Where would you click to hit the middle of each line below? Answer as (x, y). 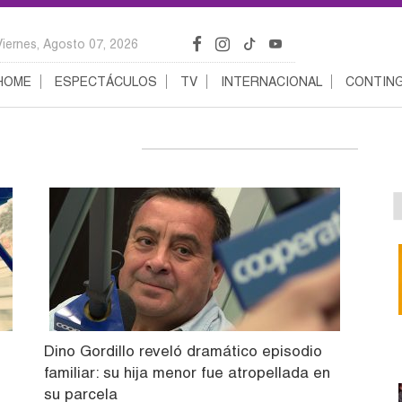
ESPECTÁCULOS (106, 82)
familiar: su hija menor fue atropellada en (187, 372)
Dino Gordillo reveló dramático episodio (183, 350)
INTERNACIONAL (271, 82)
